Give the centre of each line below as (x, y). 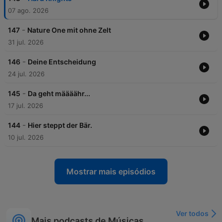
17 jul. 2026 (26, 106)
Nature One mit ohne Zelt (69, 30)
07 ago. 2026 (28, 11)
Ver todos (192, 214)
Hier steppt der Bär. (60, 125)
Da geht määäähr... (59, 94)
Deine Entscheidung (62, 62)
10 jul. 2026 (26, 138)
